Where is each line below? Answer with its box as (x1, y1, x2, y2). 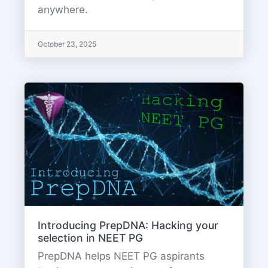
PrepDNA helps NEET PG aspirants (37, 249, 205, 262)
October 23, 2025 (37, 39, 96, 49)
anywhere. (37, 4, 88, 16)
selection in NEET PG (37, 231, 143, 244)
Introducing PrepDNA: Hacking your (37, 218, 218, 232)
